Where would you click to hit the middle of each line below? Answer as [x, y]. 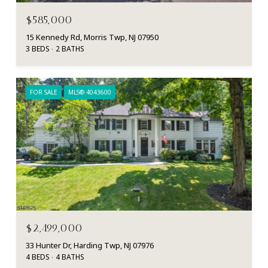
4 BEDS [38, 257]
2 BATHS [70, 48]
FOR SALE [44, 92]
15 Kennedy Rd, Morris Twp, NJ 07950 [92, 37]
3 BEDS [38, 48]
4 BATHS [70, 257]
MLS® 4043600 [90, 92]
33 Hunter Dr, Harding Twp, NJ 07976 [90, 245]
